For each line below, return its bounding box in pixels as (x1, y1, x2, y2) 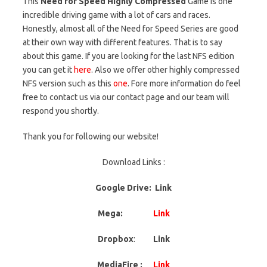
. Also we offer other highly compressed (91, 64, 240, 74)
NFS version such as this (23, 78, 113, 88)
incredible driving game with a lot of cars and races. (23, 10, 210, 20)
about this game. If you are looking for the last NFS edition (23, 51, 234, 61)
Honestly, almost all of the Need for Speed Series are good (23, 23, 238, 33)
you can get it (23, 64, 74, 74)
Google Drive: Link (95, 182, 172, 193)
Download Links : (102, 157, 165, 167)
